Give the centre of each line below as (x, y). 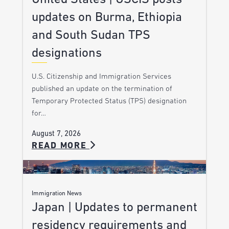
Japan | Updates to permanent (114, 208)
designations (66, 54)
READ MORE (61, 146)
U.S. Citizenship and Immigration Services (101, 77)
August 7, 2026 (56, 134)
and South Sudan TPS (91, 36)
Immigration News (56, 193)
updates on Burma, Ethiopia (107, 18)
